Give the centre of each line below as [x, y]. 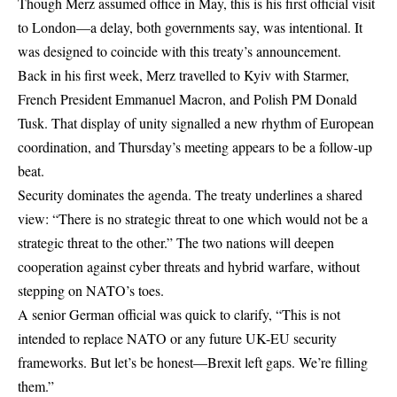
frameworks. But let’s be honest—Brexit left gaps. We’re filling [193, 362]
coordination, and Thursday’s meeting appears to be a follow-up [195, 147]
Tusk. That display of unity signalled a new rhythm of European [196, 123]
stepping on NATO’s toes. [91, 291]
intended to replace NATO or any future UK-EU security [177, 339]
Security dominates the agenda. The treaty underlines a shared [190, 195]
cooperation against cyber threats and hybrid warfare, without [189, 267]
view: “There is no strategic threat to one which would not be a [193, 219]
